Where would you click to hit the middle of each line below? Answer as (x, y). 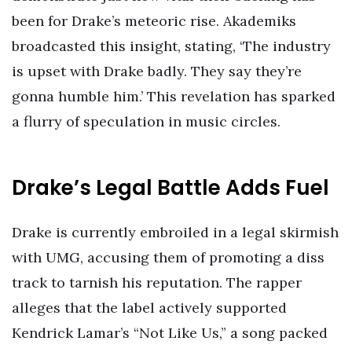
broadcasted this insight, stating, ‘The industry (171, 46)
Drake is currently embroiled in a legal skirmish (175, 233)
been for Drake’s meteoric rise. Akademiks (154, 20)
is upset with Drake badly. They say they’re (157, 71)
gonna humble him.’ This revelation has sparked (174, 96)
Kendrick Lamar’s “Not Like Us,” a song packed (170, 333)
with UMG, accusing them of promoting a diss (168, 258)
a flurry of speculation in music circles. (146, 121)
